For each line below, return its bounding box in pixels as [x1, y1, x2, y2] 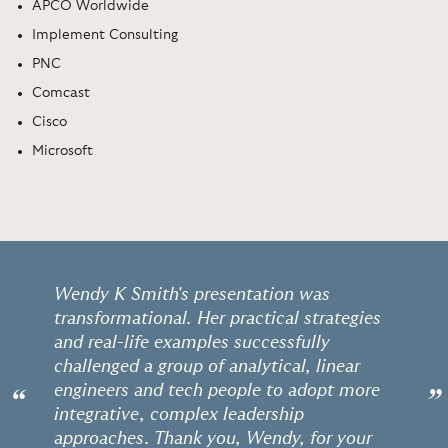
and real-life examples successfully [53, 333, 330, 352]
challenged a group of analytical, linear [53, 357, 360, 376]
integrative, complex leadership [53, 405, 304, 424]
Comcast [32, 85, 90, 100]
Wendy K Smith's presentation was [53, 285, 330, 304]
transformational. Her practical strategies [53, 309, 381, 328]
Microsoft [32, 143, 93, 158]
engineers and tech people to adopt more [53, 381, 380, 400]
